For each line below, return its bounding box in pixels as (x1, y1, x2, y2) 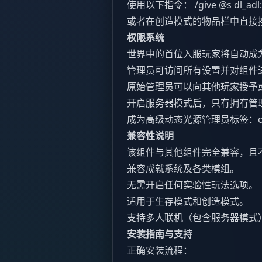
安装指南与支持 (127, 227, 192, 241)
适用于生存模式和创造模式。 (127, 195, 249, 208)
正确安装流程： (127, 244, 192, 257)
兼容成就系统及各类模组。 (127, 162, 239, 175)
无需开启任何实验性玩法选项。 (127, 178, 258, 192)
